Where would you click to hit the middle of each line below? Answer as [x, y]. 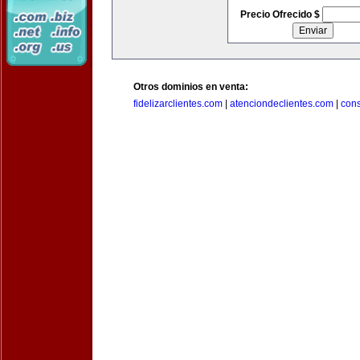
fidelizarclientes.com [178, 104]
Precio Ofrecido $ [281, 14]
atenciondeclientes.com [282, 104]
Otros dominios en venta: [191, 87]
